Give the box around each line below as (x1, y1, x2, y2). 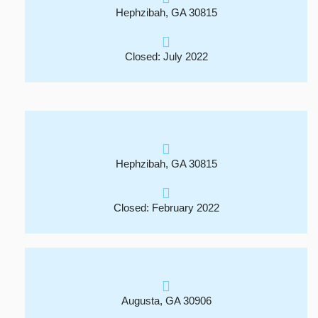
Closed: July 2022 (124, 50, 208, 62)
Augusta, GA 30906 (121, 295, 212, 307)
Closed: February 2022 (113, 202, 219, 214)
